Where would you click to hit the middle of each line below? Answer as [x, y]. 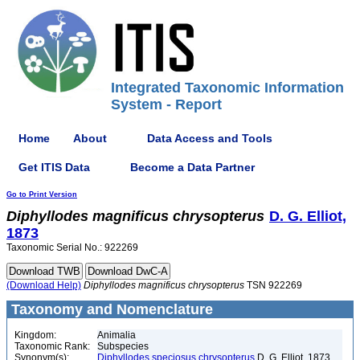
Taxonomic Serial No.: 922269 [72, 247]
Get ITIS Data [54, 167]
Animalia [117, 335]
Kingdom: [35, 335]
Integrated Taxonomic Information [227, 88]
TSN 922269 [273, 285]
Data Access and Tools [210, 138]
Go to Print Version [42, 194]
